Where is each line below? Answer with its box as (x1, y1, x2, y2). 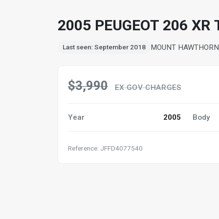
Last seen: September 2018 (63, 43, 146, 51)
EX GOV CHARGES (115, 83, 181, 92)
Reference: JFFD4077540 (68, 144, 143, 152)
